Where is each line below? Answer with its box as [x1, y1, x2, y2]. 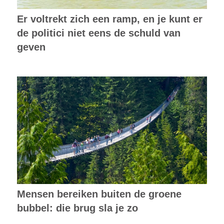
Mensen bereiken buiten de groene [16, 188, 181, 199]
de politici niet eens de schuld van [16, 27, 180, 39]
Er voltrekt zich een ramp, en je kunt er [16, 13, 202, 25]
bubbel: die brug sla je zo [16, 202, 138, 213]
